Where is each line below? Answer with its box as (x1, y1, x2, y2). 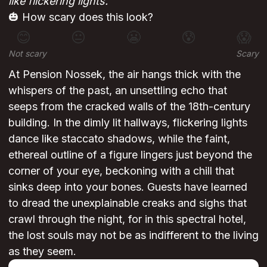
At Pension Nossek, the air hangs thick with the (8, 68, 241, 81)
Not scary (8, 48, 46, 59)
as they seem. (8, 245, 76, 258)
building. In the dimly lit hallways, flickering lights (8, 116, 247, 129)
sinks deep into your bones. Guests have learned (8, 181, 247, 194)
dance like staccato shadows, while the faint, (8, 132, 230, 145)
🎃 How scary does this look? (8, 11, 153, 24)
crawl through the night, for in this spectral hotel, (8, 213, 246, 226)
